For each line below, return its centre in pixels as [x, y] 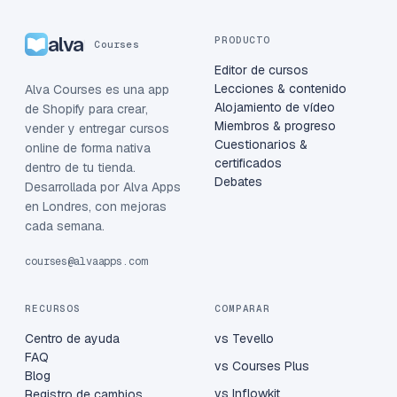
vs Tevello [244, 339]
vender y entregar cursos [97, 129]
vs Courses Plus [262, 366]
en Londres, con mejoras [96, 207]
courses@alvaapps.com [86, 262]
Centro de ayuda [72, 339]
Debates [238, 182]
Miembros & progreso [275, 126]
